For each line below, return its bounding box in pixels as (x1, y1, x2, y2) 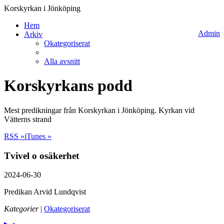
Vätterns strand (4, 114, 51, 123)
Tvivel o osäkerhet (4, 150, 79, 161)
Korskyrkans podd (4, 76, 132, 95)
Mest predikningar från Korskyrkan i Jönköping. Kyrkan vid (4, 105, 194, 114)
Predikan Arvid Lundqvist (4, 187, 86, 196)
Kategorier (4, 204, 38, 213)
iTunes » (24, 131, 51, 140)
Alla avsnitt (44, 57, 80, 65)
